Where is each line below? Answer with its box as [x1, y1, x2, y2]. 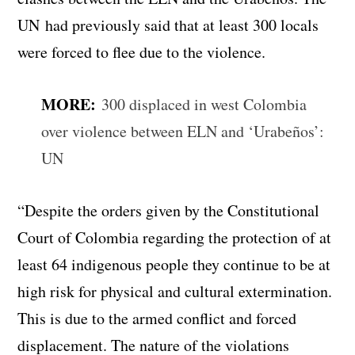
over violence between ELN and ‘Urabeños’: [41, 120, 325, 142]
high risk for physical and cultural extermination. [17, 280, 333, 302]
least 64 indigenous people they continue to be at [17, 253, 331, 275]
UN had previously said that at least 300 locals [17, 13, 319, 36]
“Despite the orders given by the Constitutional [17, 199, 320, 221]
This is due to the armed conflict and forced [17, 307, 297, 329]
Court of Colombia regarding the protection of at [17, 226, 332, 248]
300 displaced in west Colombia [101, 93, 307, 115]
